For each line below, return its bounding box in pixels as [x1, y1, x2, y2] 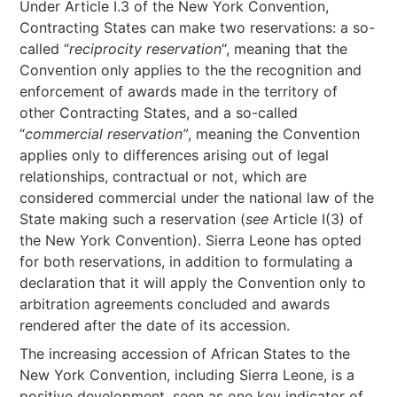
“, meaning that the [222, 40, 348, 58]
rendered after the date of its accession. [19, 316, 291, 334]
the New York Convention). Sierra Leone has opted [19, 231, 362, 249]
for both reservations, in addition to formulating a [19, 253, 354, 270]
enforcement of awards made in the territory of [19, 82, 339, 100]
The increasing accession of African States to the [19, 345, 351, 362]
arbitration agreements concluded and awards [19, 295, 331, 313]
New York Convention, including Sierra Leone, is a [19, 366, 355, 384]
